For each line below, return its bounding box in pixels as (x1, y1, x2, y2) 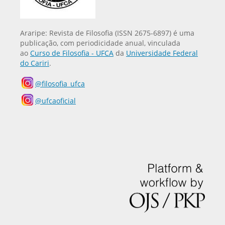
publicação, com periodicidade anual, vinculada (20, 38, 180, 48)
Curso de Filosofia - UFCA (30, 48, 114, 58)
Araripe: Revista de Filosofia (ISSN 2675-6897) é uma (20, 28, 194, 38)
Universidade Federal (126, 48, 198, 58)
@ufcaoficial (35, 95, 76, 105)
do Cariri (20, 58, 49, 68)
